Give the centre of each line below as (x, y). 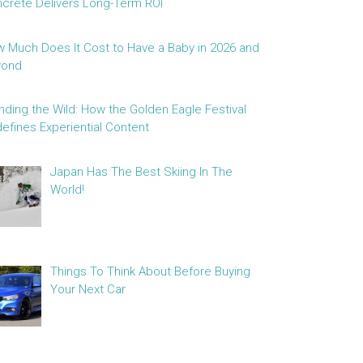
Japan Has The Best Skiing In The (142, 171)
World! (68, 189)
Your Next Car (88, 289)
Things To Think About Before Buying (151, 271)
